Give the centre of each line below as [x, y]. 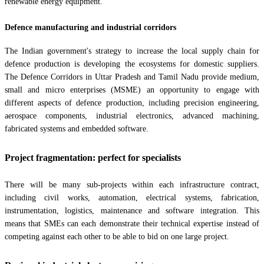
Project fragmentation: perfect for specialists [93, 158]
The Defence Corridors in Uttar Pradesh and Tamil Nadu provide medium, [132, 77]
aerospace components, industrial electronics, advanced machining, [132, 116]
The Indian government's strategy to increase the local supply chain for [132, 51]
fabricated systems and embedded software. [77, 129]
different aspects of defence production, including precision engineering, [132, 103]
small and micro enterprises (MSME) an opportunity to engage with [132, 90]
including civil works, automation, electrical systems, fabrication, [132, 198]
